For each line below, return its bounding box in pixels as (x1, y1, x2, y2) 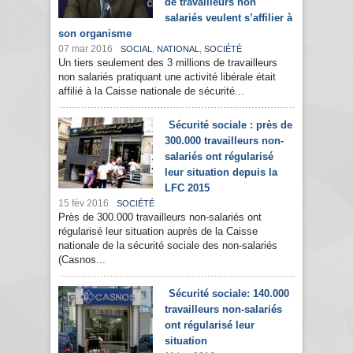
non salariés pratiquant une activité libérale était (58, 71, 276, 84)
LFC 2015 (165, 182, 210, 195)
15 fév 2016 (58, 198, 109, 210)
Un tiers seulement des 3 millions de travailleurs (58, 57, 277, 69)
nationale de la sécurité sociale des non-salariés (58, 240, 277, 252)
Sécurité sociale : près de (169, 119, 292, 132)
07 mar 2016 (58, 43, 113, 55)
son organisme (58, 28, 132, 40)
